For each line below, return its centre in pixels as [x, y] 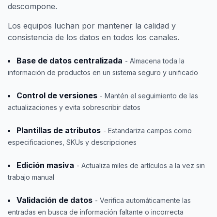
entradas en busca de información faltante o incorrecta [96, 212]
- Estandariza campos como [147, 131]
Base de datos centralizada [70, 61]
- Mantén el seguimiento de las [149, 96]
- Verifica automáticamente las [143, 200]
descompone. [32, 6]
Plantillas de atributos [59, 130]
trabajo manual [31, 177]
